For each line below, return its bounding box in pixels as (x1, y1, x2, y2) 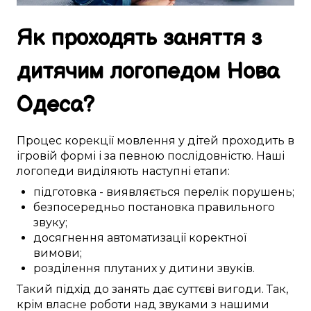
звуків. (215, 262, 255, 276)
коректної (189, 231, 246, 245)
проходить (221, 134, 285, 148)
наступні (142, 165, 191, 178)
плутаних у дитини (103, 262, 215, 276)
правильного (197, 201, 275, 215)
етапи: (191, 165, 230, 178)
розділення (33, 262, 101, 276)
